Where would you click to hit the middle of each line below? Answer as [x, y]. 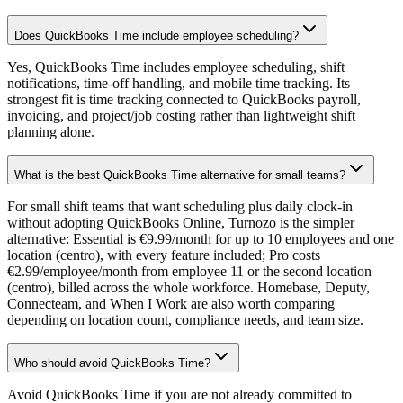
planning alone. [51, 132]
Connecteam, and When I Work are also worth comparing [171, 304]
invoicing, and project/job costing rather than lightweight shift [181, 116]
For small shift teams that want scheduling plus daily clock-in [180, 207]
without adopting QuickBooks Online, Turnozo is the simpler [181, 223]
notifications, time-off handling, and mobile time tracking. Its [179, 84]
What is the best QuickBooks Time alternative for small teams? [180, 175]
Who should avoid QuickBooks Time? [112, 363]
